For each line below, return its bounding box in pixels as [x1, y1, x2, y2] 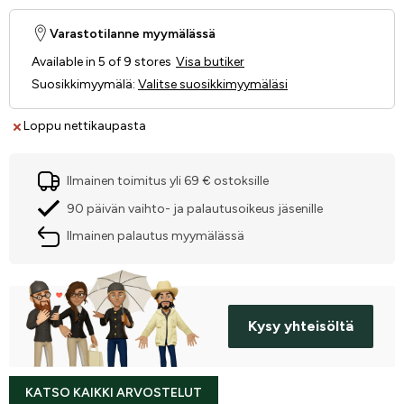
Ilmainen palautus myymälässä [67, 228, 244, 244]
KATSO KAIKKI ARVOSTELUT [25, 384, 202, 400]
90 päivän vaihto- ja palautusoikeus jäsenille [67, 200, 323, 216]
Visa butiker [176, 53, 244, 69]
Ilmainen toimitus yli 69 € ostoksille [67, 173, 269, 189]
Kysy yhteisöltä [248, 317, 353, 335]
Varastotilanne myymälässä [50, 25, 216, 41]
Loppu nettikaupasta [23, 117, 146, 133]
